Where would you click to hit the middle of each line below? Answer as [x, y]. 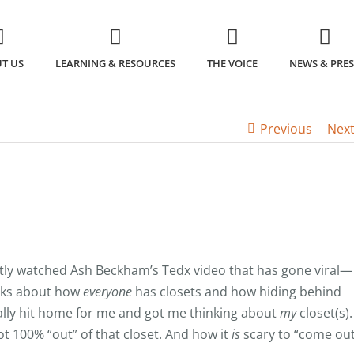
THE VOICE [233, 64]
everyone [107, 292]
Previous [286, 129]
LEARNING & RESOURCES [116, 64]
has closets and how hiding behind [237, 292]
